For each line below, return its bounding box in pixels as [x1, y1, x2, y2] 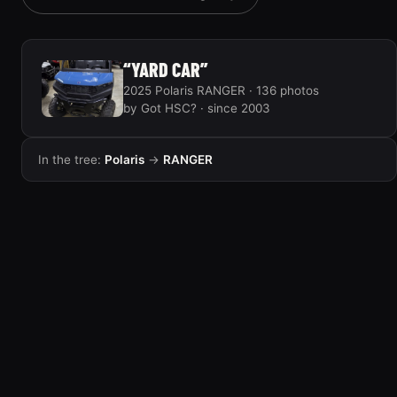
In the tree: [38, 152, 105, 167]
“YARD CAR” [123, 58, 208, 82]
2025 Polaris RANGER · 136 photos [123, 83, 319, 98]
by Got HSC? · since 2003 [123, 101, 270, 116]
